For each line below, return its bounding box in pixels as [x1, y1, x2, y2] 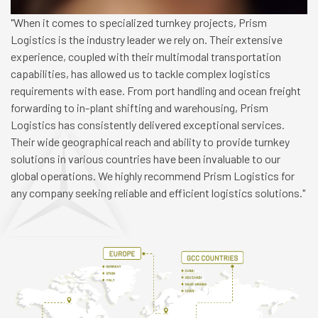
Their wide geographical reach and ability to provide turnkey [11, 135, 290, 149]
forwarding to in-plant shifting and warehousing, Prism [11, 101, 268, 115]
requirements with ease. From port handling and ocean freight [11, 84, 301, 98]
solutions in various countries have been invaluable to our [11, 152, 280, 166]
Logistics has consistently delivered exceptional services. [11, 118, 285, 132]
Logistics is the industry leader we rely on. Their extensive [11, 33, 283, 47]
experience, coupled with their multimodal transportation [11, 50, 281, 64]
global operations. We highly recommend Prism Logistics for [11, 169, 295, 183]
